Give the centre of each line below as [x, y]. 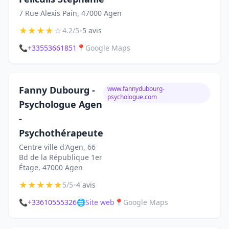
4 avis [86, 185]
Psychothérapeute [61, 133]
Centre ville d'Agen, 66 [57, 147]
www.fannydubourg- [136, 89]
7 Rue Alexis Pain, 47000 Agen [70, 13]
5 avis [92, 30]
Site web [100, 202]
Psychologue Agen [61, 104]
